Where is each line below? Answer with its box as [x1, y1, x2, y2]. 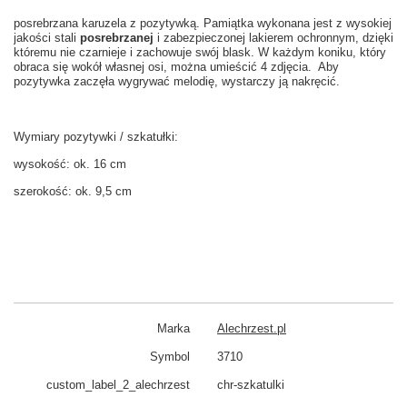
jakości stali [14, 31, 80, 45]
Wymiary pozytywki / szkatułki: [14, 130, 178, 144]
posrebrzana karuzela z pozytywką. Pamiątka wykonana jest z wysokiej [14, 16, 392, 31]
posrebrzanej [80, 31, 157, 45]
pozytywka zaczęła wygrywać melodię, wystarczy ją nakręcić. [14, 74, 340, 89]
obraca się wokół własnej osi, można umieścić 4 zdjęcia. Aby [14, 60, 339, 74]
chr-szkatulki [217, 378, 284, 392]
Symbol [150, 350, 190, 364]
